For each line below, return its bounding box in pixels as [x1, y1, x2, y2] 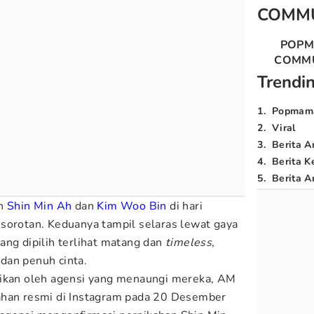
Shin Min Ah [7, 198, 72, 214]
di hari [166, 198, 203, 214]
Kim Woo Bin [97, 198, 167, 214]
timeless [165, 235, 212, 250]
